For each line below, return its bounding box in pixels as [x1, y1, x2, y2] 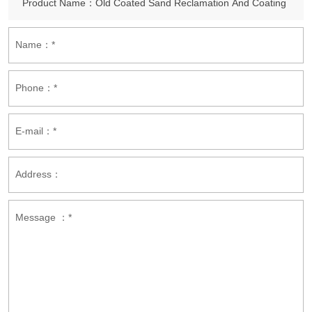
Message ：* [15, 212, 72, 224]
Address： [15, 169, 61, 180]
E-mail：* [15, 125, 56, 137]
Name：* [15, 39, 55, 51]
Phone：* [15, 82, 57, 94]
